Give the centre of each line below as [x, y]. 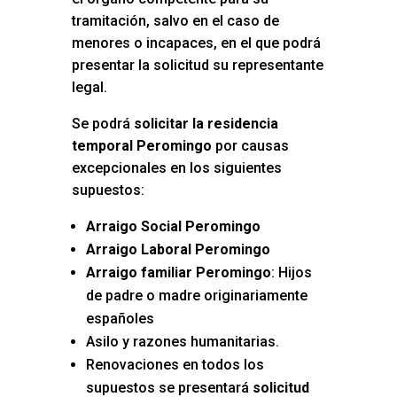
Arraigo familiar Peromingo [178, 273]
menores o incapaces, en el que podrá [196, 43]
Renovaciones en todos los [175, 365]
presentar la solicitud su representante [197, 66]
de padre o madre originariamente [196, 296]
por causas [250, 146]
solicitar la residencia [206, 124]
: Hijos [291, 273]
